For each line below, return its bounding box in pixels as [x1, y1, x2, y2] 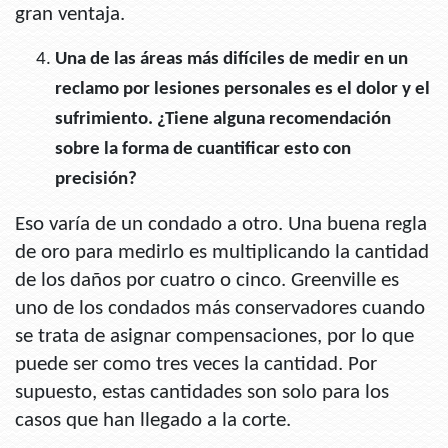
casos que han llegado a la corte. [15, 410, 291, 432]
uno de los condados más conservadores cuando [15, 298, 425, 320]
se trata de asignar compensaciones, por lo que [15, 326, 414, 348]
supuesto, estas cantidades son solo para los [15, 382, 389, 404]
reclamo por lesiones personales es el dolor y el [55, 80, 430, 100]
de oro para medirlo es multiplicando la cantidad [15, 242, 429, 264]
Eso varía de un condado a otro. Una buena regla [15, 214, 427, 236]
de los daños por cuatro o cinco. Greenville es [15, 270, 399, 292]
